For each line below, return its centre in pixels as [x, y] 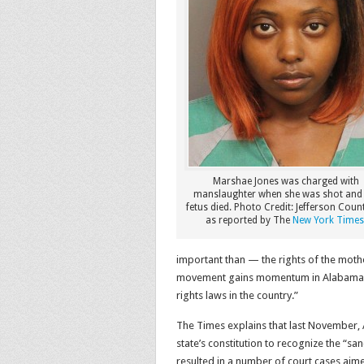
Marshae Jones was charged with [286, 181]
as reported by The [249, 220]
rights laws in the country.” [237, 295]
